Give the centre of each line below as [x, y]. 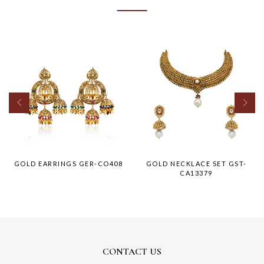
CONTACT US [132, 251]
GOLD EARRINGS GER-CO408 [68, 163]
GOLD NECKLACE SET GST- [196, 163]
